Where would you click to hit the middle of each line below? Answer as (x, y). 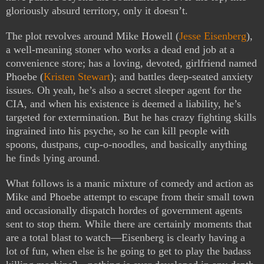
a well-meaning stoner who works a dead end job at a (120, 50)
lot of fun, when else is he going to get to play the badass (128, 251)
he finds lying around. (53, 158)
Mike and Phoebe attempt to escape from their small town (130, 197)
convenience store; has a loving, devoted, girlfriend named (131, 63)
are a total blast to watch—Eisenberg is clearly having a (126, 238)
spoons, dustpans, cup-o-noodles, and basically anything (126, 145)
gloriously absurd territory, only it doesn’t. (97, 11)
